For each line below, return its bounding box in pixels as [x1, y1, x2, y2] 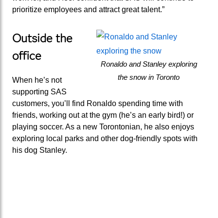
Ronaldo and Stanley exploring [100, 60, 197, 69]
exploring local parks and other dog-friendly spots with [12, 134, 198, 143]
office [12, 49, 44, 63]
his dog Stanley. [12, 146, 69, 155]
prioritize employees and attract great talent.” [12, 5, 166, 14]
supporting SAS [12, 88, 67, 96]
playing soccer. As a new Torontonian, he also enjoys [12, 123, 194, 131]
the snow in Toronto [118, 73, 180, 82]
